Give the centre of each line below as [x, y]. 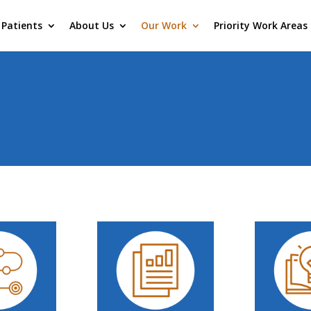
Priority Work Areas [260, 25]
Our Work [163, 25]
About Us [91, 25]
